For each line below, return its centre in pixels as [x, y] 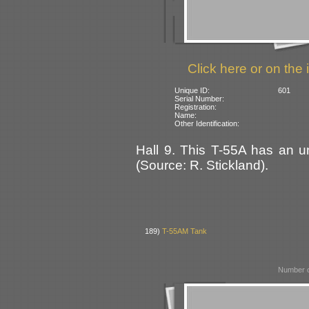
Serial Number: [200, 98]
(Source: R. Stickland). [202, 165]
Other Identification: [207, 123]
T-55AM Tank [185, 231]
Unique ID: [192, 90]
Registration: [196, 107]
